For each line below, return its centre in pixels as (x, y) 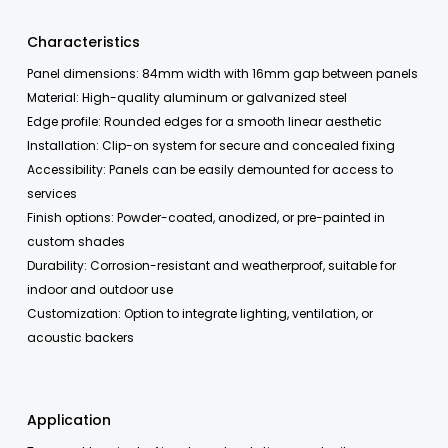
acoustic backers (80, 338)
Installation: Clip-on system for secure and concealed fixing (211, 146)
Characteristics (83, 42)
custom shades (76, 242)
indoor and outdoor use (100, 290)
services (52, 194)
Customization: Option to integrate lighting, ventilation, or (200, 314)
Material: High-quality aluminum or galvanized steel (187, 98)
